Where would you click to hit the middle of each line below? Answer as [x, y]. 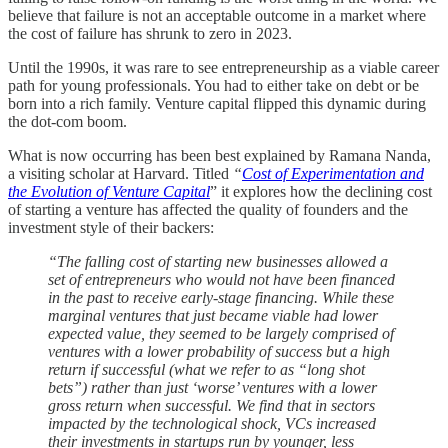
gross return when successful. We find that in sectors [211, 405]
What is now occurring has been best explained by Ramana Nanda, [219, 155]
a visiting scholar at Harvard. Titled [120, 173]
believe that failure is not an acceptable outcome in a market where [217, 15]
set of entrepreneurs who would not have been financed [221, 279]
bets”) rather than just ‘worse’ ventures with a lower [212, 387]
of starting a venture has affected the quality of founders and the [208, 209]
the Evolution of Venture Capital [109, 191]
